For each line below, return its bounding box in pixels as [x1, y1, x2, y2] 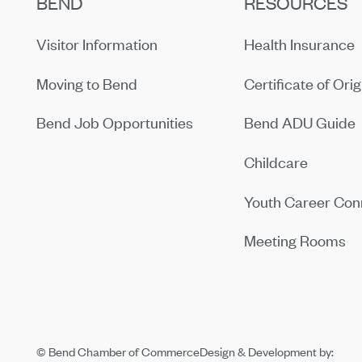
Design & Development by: [200, 343, 335, 360]
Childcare [244, 151, 309, 172]
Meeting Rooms [244, 230, 347, 251]
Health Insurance [244, 33, 356, 54]
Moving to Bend [36, 73, 138, 94]
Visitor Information [36, 33, 158, 54]
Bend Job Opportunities [36, 112, 194, 133]
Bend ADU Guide [244, 112, 356, 133]
